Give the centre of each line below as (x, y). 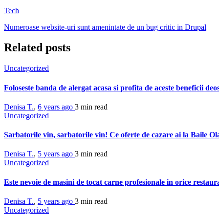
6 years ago (56, 107)
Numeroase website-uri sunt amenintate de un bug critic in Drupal (105, 27)
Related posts (37, 48)
